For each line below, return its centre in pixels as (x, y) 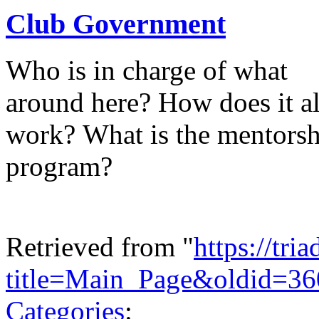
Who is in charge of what (147, 70)
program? (59, 166)
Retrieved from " (100, 246)
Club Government (116, 24)
